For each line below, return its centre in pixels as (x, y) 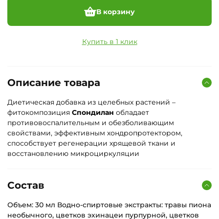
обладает (131, 112)
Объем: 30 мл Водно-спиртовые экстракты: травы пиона (109, 205)
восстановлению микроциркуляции (73, 153)
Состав (26, 185)
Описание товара (54, 83)
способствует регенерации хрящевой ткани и (91, 143)
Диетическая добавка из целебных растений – (91, 102)
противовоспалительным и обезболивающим (91, 123)
